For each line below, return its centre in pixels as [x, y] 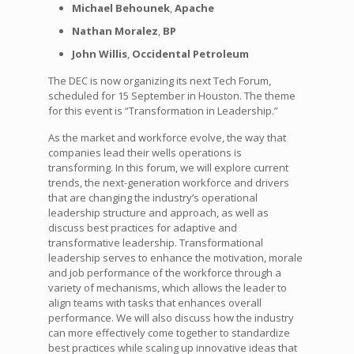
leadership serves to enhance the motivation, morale [175, 257]
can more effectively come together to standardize [169, 332]
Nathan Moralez [115, 30]
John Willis [99, 53]
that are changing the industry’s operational [153, 197]
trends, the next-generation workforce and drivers [168, 182]
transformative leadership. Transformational [155, 242]
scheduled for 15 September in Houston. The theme [171, 95]
